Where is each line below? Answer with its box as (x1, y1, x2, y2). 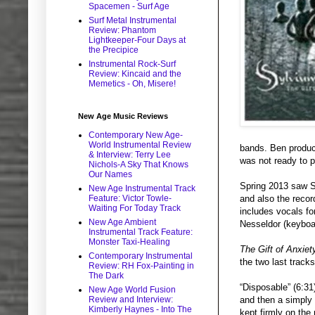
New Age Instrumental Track (89, 184, 195, 194)
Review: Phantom (89, 25, 156, 36)
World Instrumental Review (89, 140, 191, 150)
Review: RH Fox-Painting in (89, 261, 194, 271)
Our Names (89, 169, 132, 180)
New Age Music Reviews (78, 112, 168, 121)
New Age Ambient (89, 217, 156, 228)
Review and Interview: (89, 295, 173, 305)
